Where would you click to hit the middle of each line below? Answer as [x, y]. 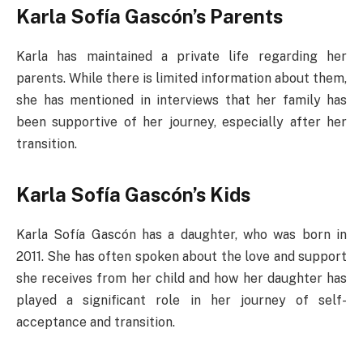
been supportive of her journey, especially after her [181, 122]
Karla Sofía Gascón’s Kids [133, 195]
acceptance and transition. [96, 322]
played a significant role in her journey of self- [181, 301]
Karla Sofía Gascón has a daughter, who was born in [181, 235]
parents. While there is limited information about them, [181, 78]
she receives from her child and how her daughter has [181, 279]
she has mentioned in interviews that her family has [181, 100]
